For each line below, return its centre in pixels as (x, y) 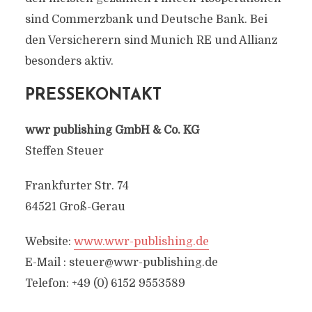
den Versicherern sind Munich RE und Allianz (151, 40)
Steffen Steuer (64, 151)
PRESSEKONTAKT (93, 96)
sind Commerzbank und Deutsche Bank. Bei (146, 19)
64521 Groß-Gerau (75, 207)
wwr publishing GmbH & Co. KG (112, 130)
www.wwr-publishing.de (141, 242)
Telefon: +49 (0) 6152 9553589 (105, 283)
